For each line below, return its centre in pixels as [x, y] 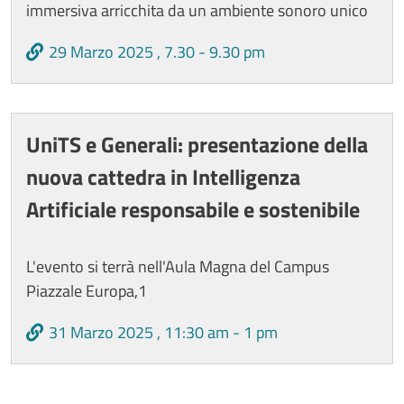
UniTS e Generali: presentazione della [197, 144]
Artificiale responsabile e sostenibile [193, 209]
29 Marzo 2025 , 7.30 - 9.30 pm [157, 52]
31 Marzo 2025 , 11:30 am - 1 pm [163, 333]
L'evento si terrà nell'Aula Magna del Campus [178, 266]
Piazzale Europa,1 [87, 290]
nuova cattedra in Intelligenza [163, 176]
